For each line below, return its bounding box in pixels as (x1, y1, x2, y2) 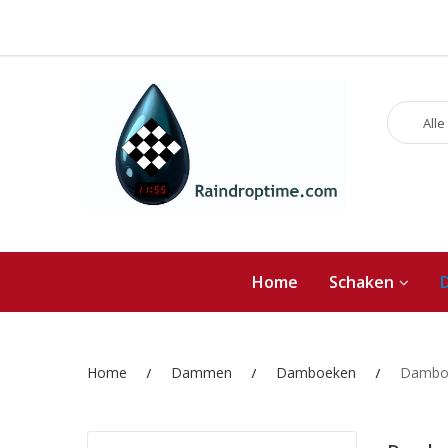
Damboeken (276, 363, 356, 382)
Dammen (171, 363, 232, 382)
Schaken (328, 271, 394, 293)
